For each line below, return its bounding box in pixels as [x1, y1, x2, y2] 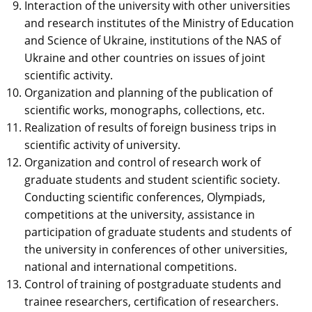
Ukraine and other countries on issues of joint [24, 50, 265, 66]
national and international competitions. [24, 259, 237, 275]
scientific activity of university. [24, 137, 180, 153]
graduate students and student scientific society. [24, 172, 280, 188]
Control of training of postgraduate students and [24, 276, 281, 292]
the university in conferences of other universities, [24, 242, 288, 258]
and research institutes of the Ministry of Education [24, 15, 294, 31]
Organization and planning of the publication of [24, 85, 272, 101]
